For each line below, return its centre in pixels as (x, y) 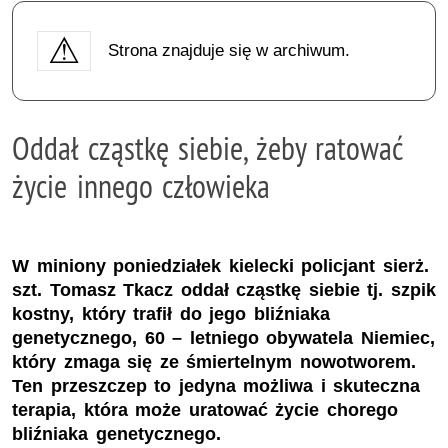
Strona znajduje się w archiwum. (228, 50)
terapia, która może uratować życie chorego (205, 410)
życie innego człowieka (141, 185)
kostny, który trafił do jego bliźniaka (171, 314)
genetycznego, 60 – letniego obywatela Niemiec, (223, 338)
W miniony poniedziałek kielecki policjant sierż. (220, 266)
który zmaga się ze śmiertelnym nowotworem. (214, 362)
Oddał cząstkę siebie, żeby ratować (207, 147)
